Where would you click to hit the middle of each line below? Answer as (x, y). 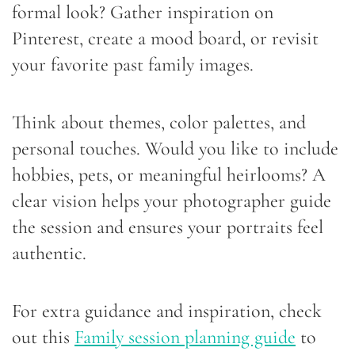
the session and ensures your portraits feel (168, 227)
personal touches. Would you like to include (175, 148)
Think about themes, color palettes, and (159, 122)
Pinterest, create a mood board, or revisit (165, 38)
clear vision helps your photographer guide (172, 200)
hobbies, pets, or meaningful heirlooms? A (169, 174)
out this (43, 337)
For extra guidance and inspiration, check (167, 311)
